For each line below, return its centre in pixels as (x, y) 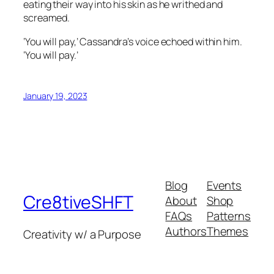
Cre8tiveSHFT (78, 202)
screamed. (48, 18)
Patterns (228, 216)
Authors (186, 231)
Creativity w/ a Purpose (82, 234)
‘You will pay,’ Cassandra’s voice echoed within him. (133, 41)
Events (224, 186)
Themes (228, 231)
